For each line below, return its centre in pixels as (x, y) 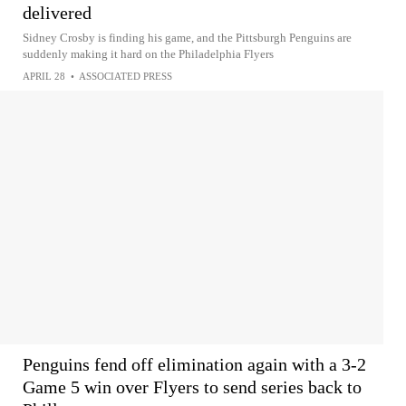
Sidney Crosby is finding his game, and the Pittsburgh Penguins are (187, 38)
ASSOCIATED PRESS (126, 76)
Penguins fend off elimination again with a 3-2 (194, 364)
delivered (57, 13)
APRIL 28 (44, 76)
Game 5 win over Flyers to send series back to (192, 387)
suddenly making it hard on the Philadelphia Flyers (148, 54)
